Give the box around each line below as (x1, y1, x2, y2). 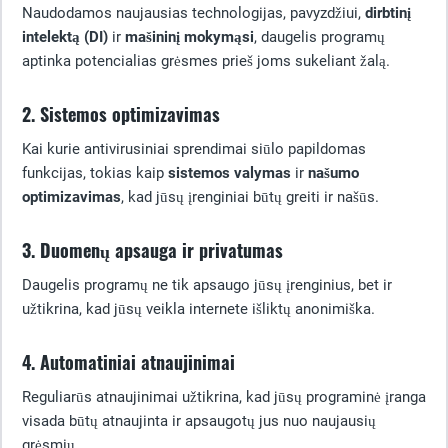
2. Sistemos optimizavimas (22, 101, 220, 127)
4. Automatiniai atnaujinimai (22, 349, 235, 375)
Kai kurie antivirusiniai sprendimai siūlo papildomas (22, 140, 366, 158)
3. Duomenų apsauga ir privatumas (22, 237, 283, 263)
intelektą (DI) (22, 28, 108, 46)
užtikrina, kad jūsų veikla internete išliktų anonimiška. (22, 300, 375, 318)
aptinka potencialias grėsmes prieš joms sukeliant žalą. (22, 52, 390, 70)
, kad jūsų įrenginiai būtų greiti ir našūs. (121, 188, 379, 206)
